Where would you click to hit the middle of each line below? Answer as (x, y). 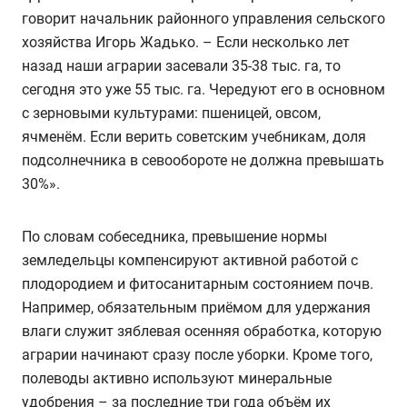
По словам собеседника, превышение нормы (174, 236)
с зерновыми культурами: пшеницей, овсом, (171, 113)
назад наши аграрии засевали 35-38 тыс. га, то (181, 65)
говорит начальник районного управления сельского (203, 18)
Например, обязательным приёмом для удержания (196, 307)
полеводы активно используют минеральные (177, 378)
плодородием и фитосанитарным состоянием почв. (198, 283)
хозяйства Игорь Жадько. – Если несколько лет (186, 42)
